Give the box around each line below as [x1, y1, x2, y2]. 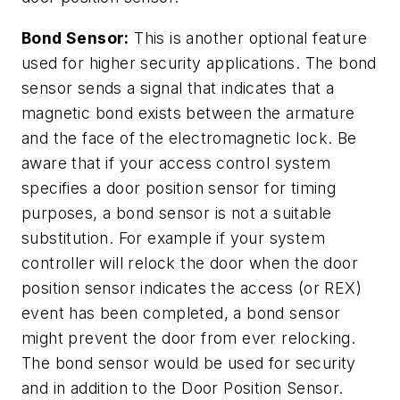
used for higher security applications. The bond [21, 53, 377, 72]
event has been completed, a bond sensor [21, 303, 341, 322]
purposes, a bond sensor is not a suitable [21, 203, 332, 222]
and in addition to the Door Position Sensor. [21, 378, 344, 397]
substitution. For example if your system [21, 228, 325, 247]
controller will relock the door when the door [21, 253, 358, 272]
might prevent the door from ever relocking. [21, 328, 356, 347]
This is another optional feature [129, 28, 368, 47]
